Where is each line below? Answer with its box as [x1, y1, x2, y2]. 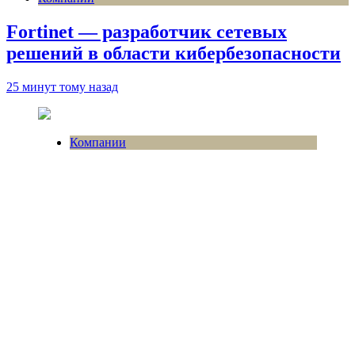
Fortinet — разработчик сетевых [6, 21, 287, 42]
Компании [70, 135, 126, 149]
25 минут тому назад [6, 79, 118, 94]
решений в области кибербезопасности [6, 42, 341, 63]
